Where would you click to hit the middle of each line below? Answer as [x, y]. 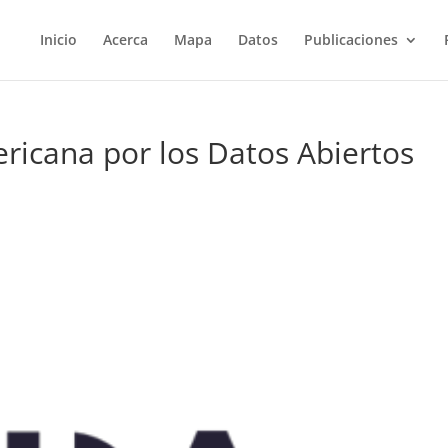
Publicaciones [350, 39]
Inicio [58, 39]
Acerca [125, 39]
